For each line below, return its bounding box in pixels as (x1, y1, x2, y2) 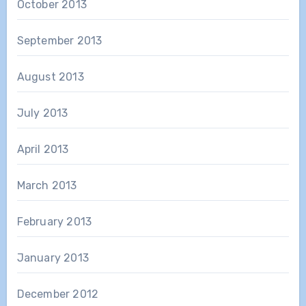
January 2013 (16, 251, 89, 264)
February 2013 (16, 214, 92, 228)
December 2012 (16, 287, 99, 301)
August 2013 (16, 70, 84, 83)
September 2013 (16, 33, 102, 47)
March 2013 (16, 178, 77, 192)
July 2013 (16, 106, 68, 120)
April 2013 (16, 142, 69, 156)
